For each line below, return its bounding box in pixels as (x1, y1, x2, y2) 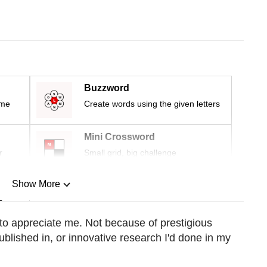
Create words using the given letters (84, 99, 220, 109)
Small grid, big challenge (84, 148, 176, 158)
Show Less (12, 240, 60, 250)
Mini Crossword (84, 132, 155, 142)
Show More (11, 179, 60, 190)
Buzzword (84, 83, 129, 94)
